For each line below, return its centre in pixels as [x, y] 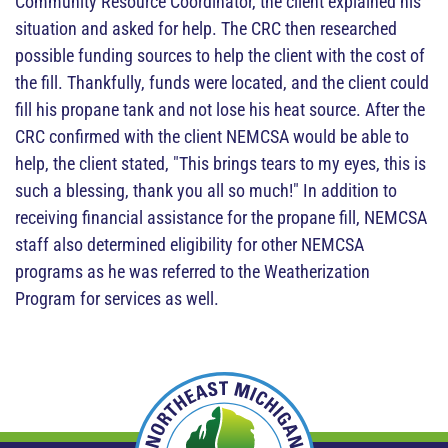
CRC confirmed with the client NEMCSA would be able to [212, 136]
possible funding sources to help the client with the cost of [220, 55]
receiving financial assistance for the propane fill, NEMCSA [221, 217]
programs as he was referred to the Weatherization [192, 271]
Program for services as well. [117, 298]
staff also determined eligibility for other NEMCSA [189, 244]
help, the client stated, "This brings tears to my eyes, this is [220, 163]
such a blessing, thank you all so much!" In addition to [206, 190]
